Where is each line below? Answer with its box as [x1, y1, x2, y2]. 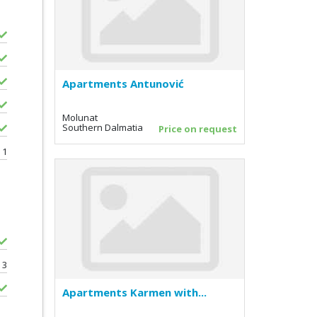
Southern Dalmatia [62, 120, 143, 134]
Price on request [158, 122, 237, 135]
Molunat [62, 110, 98, 124]
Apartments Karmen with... [62, 284, 207, 299]
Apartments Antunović [62, 76, 184, 91]
